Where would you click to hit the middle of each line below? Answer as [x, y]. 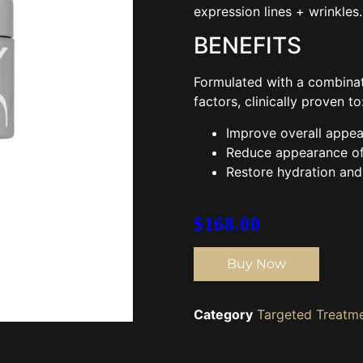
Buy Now [256, 264]
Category [223, 314]
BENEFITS [248, 46]
